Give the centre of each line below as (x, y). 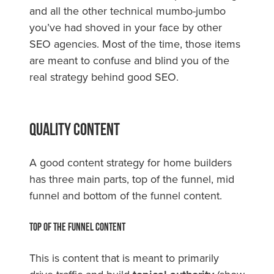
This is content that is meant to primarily (124, 257)
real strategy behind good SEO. (104, 76)
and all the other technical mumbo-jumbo (128, 10)
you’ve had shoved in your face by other (126, 27)
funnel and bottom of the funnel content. (127, 195)
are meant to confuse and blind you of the (129, 60)
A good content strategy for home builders (131, 162)
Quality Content (75, 129)
